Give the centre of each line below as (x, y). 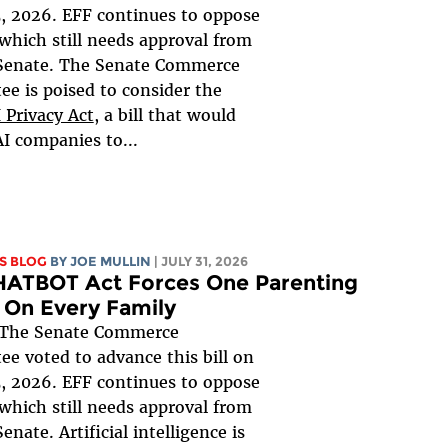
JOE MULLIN (110, 261)
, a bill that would (164, 114)
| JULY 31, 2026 (200, 261)
